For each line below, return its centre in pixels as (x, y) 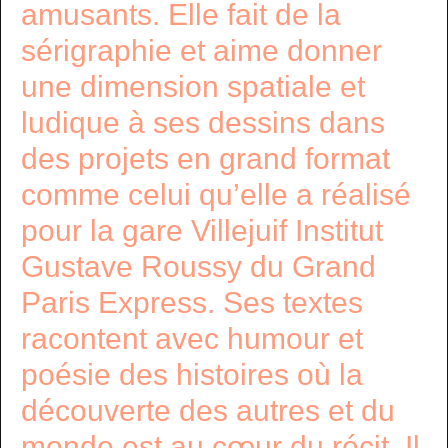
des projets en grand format (205, 158)
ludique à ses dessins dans (203, 122)
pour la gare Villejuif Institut (202, 230)
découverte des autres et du (208, 410)
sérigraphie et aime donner (201, 50)
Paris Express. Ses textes (192, 302)
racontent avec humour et (192, 338)
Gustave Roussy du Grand (198, 266)
